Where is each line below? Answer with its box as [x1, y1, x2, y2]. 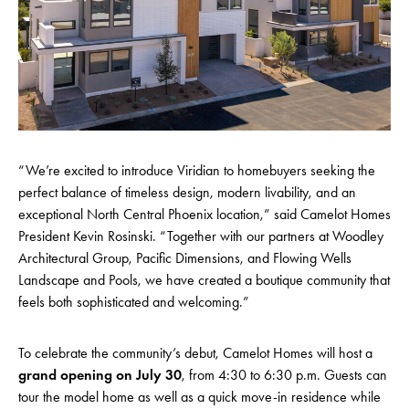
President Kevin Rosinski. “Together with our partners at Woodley [18, 226, 383, 245]
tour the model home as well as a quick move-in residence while [18, 387, 381, 405]
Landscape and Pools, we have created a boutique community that [18, 270, 390, 288]
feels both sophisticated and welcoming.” [18, 292, 249, 310]
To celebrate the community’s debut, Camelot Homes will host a [18, 343, 372, 362]
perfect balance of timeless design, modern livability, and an [18, 183, 356, 201]
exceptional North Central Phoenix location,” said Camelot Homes [18, 204, 391, 223]
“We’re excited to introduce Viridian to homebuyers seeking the [18, 161, 375, 179]
